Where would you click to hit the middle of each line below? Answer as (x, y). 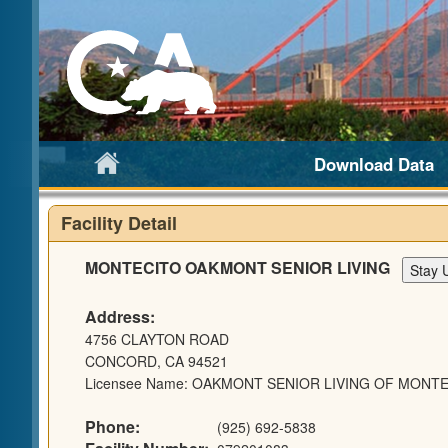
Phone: (112, 427)
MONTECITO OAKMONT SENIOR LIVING (243, 268)
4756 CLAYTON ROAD (156, 339)
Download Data (374, 164)
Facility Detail (118, 223)
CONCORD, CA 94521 (156, 361)
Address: (119, 317)
